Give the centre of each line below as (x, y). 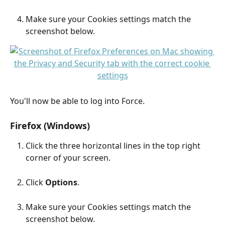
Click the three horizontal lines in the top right (114, 146)
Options (61, 182)
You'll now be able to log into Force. (77, 101)
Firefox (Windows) (50, 126)
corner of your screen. (68, 158)
